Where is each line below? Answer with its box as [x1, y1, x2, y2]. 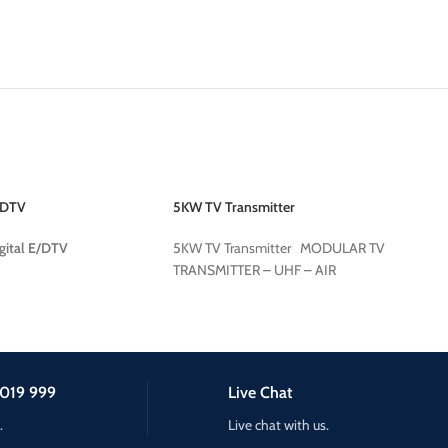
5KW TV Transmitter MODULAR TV [173, 239, 385, 257]
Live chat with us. [227, 416, 329, 434]
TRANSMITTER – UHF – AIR [173, 261, 342, 279]
